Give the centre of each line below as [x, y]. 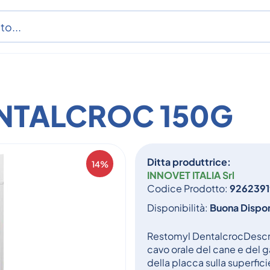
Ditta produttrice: [189, 162]
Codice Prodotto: [188, 188]
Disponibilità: [178, 208]
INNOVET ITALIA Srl [191, 175]
